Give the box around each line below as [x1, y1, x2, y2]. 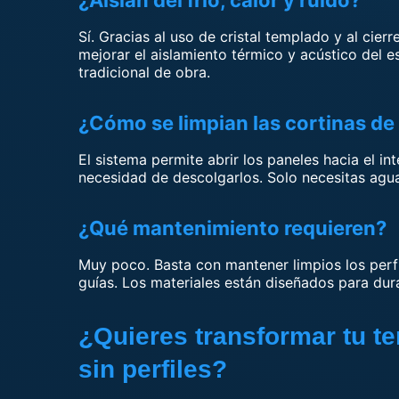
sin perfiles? [78, 355, 227, 383]
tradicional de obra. [78, 63, 210, 81]
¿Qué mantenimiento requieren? [78, 216, 387, 240]
